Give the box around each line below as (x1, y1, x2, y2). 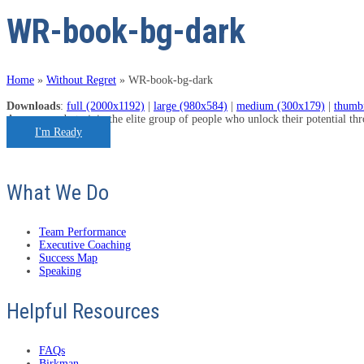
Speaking (39, 265, 81, 278)
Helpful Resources (6, 299, 160, 324)
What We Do (6, 180, 109, 206)
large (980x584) (154, 100, 227, 113)
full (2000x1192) (67, 100, 145, 113)
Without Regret (46, 74, 116, 87)
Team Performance (39, 226, 126, 239)
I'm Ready (35, 126, 82, 139)
